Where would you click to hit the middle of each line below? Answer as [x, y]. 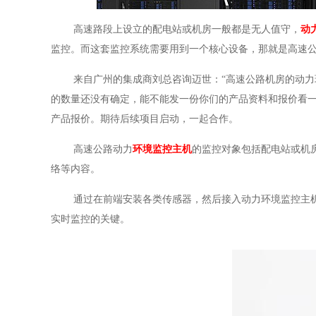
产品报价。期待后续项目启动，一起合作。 [145, 119]
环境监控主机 [162, 149]
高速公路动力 [103, 149]
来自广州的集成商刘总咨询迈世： [147, 79]
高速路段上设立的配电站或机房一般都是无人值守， [187, 29]
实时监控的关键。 [90, 219]
